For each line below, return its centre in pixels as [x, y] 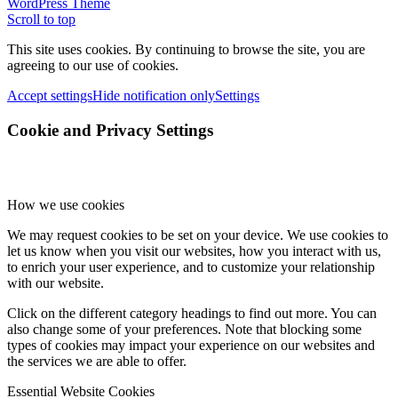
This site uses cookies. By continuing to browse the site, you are [186, 49]
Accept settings [50, 95]
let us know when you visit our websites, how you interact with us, [194, 251]
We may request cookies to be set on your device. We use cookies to [198, 235]
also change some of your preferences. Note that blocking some [184, 330]
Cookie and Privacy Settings [110, 130]
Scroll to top [41, 19]
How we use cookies [66, 205]
